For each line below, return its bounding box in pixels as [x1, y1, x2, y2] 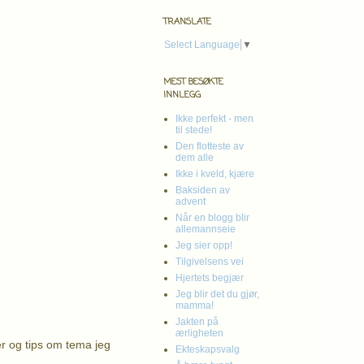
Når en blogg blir [175, 211, 249, 223]
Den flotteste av [175, 140, 244, 152]
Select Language [164, 38, 240, 50]
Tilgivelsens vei [175, 255, 244, 267]
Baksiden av [175, 184, 230, 196]
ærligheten [175, 327, 223, 339]
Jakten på [175, 315, 219, 327]
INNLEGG [163, 88, 201, 102]
